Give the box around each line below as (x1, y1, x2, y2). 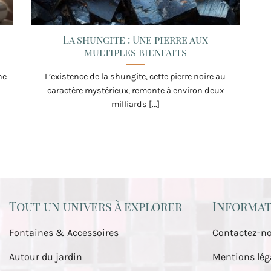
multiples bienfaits (83, 45, 187, 59)
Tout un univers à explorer (9, 198, 182, 215)
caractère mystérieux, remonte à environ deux (47, 85, 224, 96)
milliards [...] (111, 99, 160, 109)
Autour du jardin (9, 251, 82, 263)
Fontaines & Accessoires (9, 227, 119, 239)
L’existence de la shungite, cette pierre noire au (45, 71, 226, 82)
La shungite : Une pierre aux (62, 32, 208, 46)
